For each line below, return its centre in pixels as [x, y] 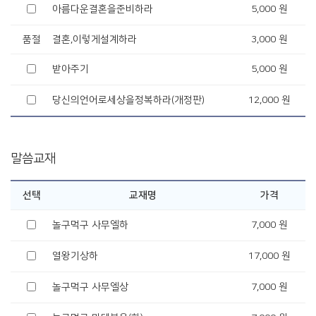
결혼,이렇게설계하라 [95, 39]
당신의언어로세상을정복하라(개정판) [128, 100]
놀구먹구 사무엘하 [90, 225]
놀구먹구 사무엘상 [90, 287]
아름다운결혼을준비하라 [103, 9]
